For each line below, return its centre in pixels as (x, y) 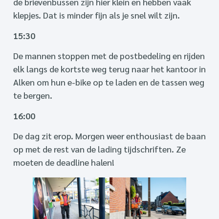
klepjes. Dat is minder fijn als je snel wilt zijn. (96, 15)
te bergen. (33, 95)
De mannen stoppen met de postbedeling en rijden (109, 56)
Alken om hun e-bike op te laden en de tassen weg (109, 82)
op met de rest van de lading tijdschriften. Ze (99, 149)
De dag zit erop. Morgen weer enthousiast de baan (109, 136)
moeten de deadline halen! (64, 162)
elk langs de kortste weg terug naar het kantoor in (109, 69)
